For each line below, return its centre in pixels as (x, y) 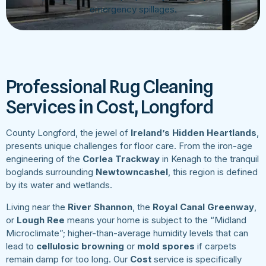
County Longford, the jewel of (68, 133)
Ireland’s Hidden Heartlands (194, 133)
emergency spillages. (133, 9)
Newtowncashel (132, 172)
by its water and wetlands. (59, 185)
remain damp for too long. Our (68, 259)
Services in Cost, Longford (110, 107)
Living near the (37, 207)
